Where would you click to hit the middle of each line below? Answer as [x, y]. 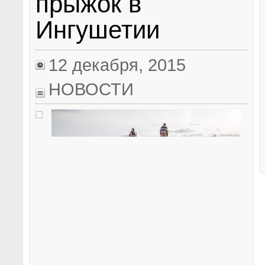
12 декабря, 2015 [117, 64]
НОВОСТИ [91, 89]
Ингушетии [98, 30]
